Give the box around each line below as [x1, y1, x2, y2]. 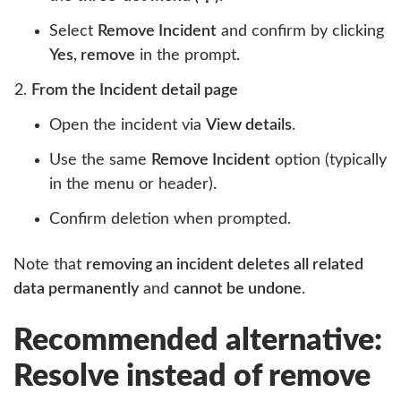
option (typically [270, 151, 387, 168]
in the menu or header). [49, 175, 217, 192]
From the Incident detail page [31, 81, 238, 98]
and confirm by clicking [217, 22, 384, 39]
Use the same [49, 151, 151, 168]
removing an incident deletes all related [86, 256, 363, 273]
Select [49, 22, 98, 39]
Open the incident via [49, 116, 206, 133]
